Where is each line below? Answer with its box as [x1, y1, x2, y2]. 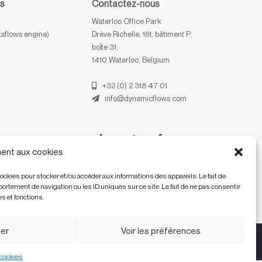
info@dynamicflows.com [99, 94, 187, 104]
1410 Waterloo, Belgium [92, 55, 174, 65]
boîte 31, [92, 42, 119, 52]
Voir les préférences [120, 225, 201, 236]
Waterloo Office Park [92, 16, 162, 26]
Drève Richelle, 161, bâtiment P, [92, 29, 192, 39]
